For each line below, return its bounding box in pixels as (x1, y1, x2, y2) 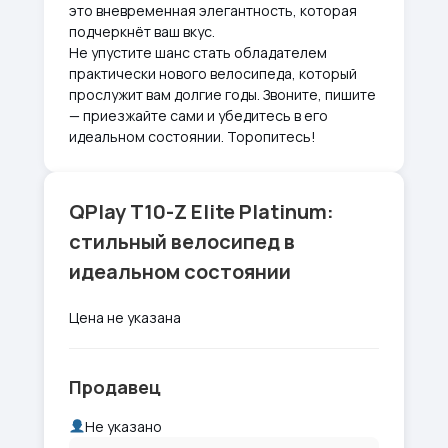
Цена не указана (69, 308, 181, 327)
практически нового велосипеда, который (69, 64, 357, 83)
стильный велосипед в (69, 228, 295, 255)
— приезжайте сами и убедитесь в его (69, 106, 328, 125)
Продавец (69, 375, 161, 399)
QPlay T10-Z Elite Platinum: (69, 198, 334, 225)
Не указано (84, 417, 162, 436)
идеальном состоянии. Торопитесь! (69, 127, 316, 146)
